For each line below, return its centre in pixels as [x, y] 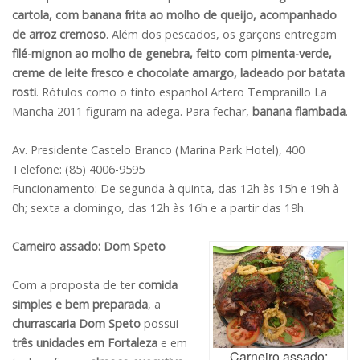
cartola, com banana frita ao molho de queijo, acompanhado [174, 15]
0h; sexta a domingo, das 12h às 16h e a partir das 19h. [159, 208]
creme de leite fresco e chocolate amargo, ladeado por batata [178, 73]
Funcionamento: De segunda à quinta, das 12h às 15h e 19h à [176, 189]
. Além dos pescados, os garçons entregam [221, 35]
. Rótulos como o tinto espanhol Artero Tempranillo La [182, 92]
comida [158, 285]
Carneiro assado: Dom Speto [89, 247]
